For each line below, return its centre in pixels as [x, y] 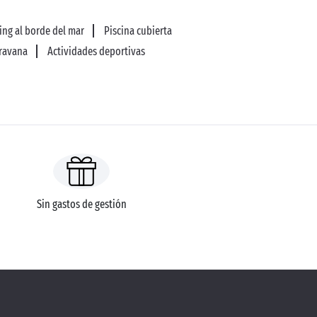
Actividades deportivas [96, 51]
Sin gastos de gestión [81, 204]
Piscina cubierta [138, 31]
